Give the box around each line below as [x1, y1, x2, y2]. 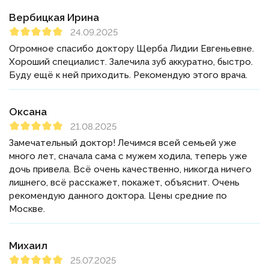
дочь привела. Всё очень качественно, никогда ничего [9, 164, 252, 175]
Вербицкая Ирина [9, 11, 99, 24]
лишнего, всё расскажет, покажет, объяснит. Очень [9, 177, 240, 189]
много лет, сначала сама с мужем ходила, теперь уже [9, 151, 247, 162]
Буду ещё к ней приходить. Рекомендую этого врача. [9, 70, 247, 81]
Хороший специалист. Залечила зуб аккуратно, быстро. [9, 56, 253, 68]
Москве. [9, 204, 45, 215]
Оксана [9, 106, 47, 118]
